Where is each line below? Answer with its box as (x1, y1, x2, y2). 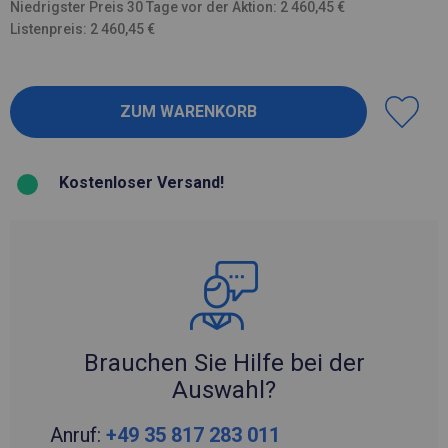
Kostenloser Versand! (59, 172, 224, 192)
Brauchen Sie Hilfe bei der (83, 348, 365, 377)
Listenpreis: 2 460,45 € (10, 20, 155, 37)
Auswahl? (172, 375, 276, 404)
